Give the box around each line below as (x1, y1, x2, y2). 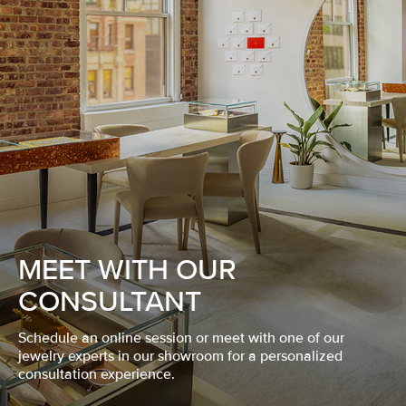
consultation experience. (18, 365, 175, 384)
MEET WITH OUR (18, 253, 237, 289)
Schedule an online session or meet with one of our (18, 329, 344, 348)
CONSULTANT (18, 285, 201, 321)
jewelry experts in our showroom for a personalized (18, 347, 343, 366)
